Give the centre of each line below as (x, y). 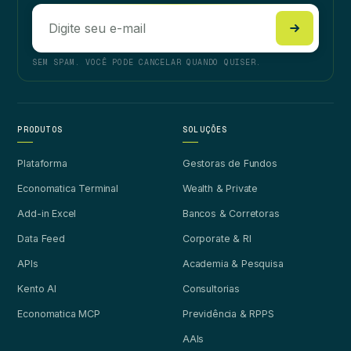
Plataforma (42, 163)
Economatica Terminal (68, 188)
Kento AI (37, 288)
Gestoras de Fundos (230, 163)
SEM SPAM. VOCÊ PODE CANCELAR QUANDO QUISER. (147, 62)
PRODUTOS (40, 130)
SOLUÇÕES (205, 130)
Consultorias (211, 288)
